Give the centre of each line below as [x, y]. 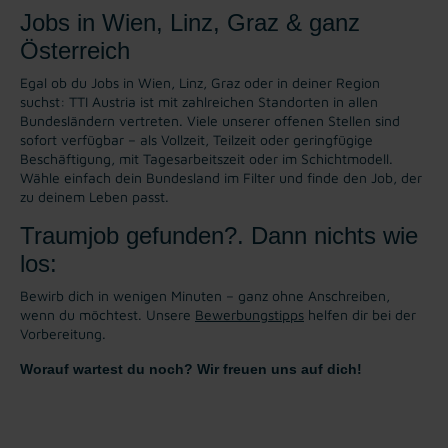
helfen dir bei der [360, 314]
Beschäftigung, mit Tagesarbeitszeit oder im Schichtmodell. [206, 158]
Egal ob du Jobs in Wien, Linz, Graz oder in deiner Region [200, 82]
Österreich [75, 50]
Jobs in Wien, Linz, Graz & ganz [190, 22]
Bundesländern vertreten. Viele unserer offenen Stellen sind [210, 120]
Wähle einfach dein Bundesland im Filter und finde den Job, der [221, 177]
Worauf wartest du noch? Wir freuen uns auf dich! [191, 368]
